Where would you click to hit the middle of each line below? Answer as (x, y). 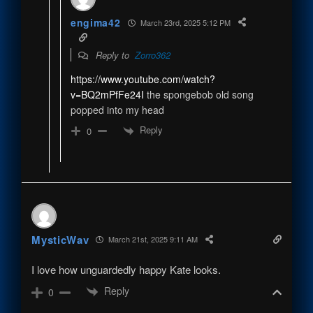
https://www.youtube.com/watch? (143, 79)
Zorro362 (152, 55)
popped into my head (117, 110)
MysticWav (60, 239)
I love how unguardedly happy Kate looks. (126, 269)
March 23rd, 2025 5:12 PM (184, 22)
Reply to (114, 55)
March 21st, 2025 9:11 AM (152, 239)
